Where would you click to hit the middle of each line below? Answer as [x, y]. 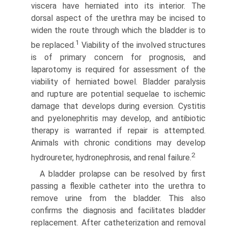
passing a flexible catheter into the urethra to [118, 186]
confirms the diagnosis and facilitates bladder [118, 211]
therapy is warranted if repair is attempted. [118, 130]
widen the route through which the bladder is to [118, 30]
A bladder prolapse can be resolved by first [123, 174]
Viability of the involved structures [142, 45]
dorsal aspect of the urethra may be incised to [118, 18]
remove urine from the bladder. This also [118, 198]
